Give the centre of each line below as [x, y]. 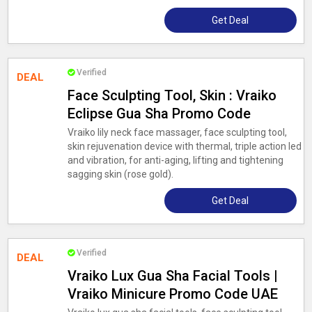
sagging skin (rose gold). [120, 174]
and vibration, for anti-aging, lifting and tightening [175, 160]
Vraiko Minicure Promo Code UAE [172, 294]
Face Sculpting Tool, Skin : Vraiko [172, 95]
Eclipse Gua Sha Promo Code [159, 114]
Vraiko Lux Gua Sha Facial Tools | [172, 276]
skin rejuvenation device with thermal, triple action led [184, 146]
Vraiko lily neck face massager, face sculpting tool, [177, 132]
